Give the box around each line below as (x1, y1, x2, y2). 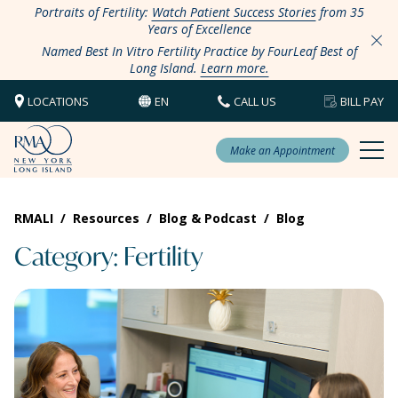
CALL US (234, 92, 276, 109)
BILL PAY (340, 92, 384, 109)
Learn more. (200, 60, 269, 76)
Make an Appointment (230, 142, 335, 158)
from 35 (315, 4, 364, 20)
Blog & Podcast (159, 210, 257, 227)
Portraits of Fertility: (34, 4, 152, 20)
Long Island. (129, 60, 201, 76)
